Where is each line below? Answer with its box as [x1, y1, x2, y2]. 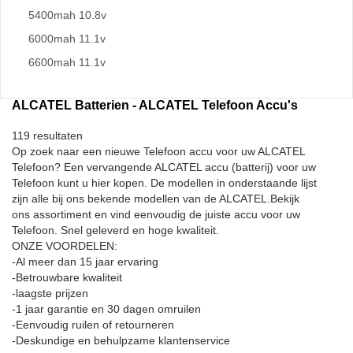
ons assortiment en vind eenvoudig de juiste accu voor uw [12, 208, 300, 221]
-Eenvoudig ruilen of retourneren [12, 318, 174, 331]
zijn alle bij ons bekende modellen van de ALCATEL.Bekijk [12, 192, 299, 205]
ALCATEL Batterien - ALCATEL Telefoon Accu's [12, 98, 298, 112]
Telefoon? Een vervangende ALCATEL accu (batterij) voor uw [12, 161, 316, 173]
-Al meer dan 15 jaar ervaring [12, 255, 158, 268]
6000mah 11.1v [28, 32, 106, 45]
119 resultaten [12, 129, 83, 142]
